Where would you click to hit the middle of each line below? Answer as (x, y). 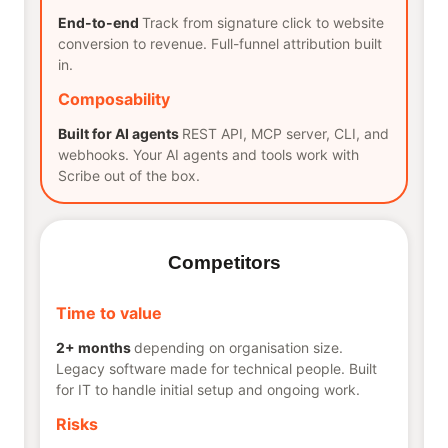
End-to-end (98, 23)
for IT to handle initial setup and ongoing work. (208, 390)
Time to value (109, 313)
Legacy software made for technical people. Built (216, 369)
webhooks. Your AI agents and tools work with (208, 155)
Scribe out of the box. (129, 176)
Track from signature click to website (263, 23)
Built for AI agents (118, 134)
